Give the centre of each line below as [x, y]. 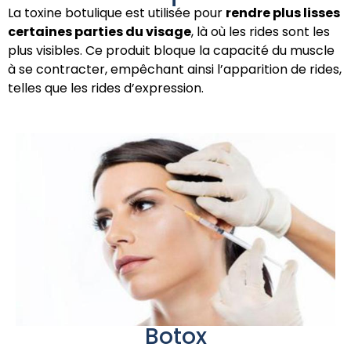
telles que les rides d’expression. [106, 89]
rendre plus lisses [283, 13]
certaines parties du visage [100, 32]
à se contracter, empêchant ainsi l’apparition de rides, [175, 70]
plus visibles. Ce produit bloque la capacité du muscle [171, 51]
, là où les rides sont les [261, 32]
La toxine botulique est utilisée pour [117, 13]
